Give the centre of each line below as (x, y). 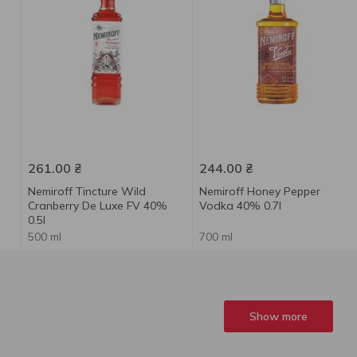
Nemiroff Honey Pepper (259, 191)
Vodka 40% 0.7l (240, 206)
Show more (278, 316)
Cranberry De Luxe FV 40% (97, 206)
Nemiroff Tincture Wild (86, 191)
